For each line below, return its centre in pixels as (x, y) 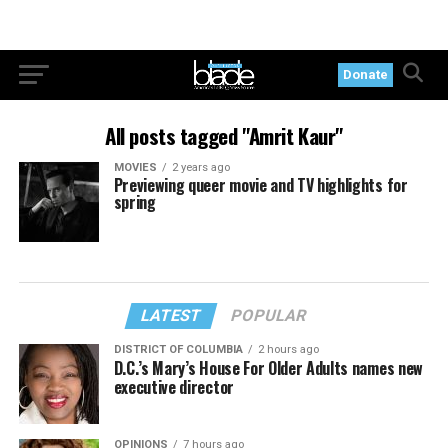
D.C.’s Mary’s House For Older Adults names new (268, 368)
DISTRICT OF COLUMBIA (178, 349)
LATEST (172, 315)
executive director (173, 387)
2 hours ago (288, 349)
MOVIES (135, 167)
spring (134, 202)
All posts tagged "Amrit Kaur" (224, 135)
